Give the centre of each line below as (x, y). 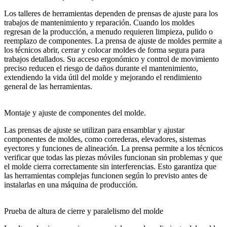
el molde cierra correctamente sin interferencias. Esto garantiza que (110, 166)
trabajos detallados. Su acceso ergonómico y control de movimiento (111, 59)
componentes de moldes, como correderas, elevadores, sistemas (105, 139)
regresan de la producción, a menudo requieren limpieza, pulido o (108, 31)
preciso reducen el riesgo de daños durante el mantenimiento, (101, 68)
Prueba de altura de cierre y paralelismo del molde (84, 211)
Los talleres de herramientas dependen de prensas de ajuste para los (111, 13)
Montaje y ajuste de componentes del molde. (75, 112)
